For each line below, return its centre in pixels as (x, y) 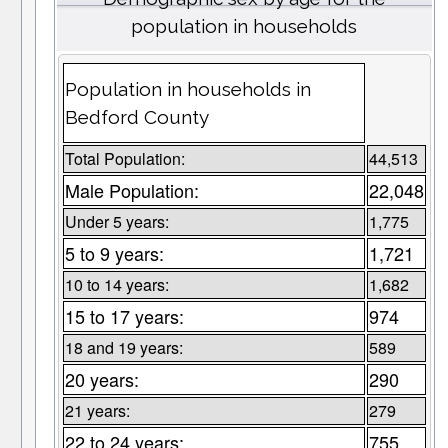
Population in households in (187, 89)
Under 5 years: (116, 222)
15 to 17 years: (124, 316)
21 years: (97, 411)
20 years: (101, 379)
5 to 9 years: (114, 253)
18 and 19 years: (123, 348)
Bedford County (136, 117)
